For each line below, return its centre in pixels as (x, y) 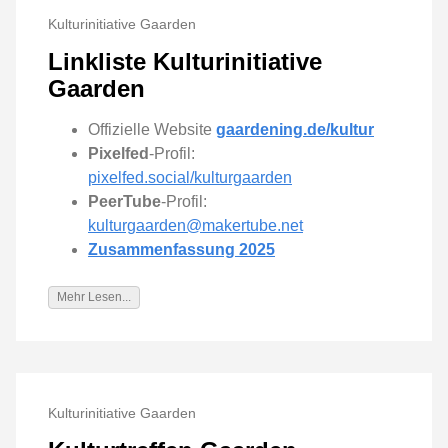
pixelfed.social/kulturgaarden (190, 177)
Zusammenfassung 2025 (181, 249)
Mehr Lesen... (94, 296)
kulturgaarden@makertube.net (195, 225)
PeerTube (124, 201)
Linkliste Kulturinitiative (185, 61)
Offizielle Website (152, 129)
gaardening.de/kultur (295, 129)
